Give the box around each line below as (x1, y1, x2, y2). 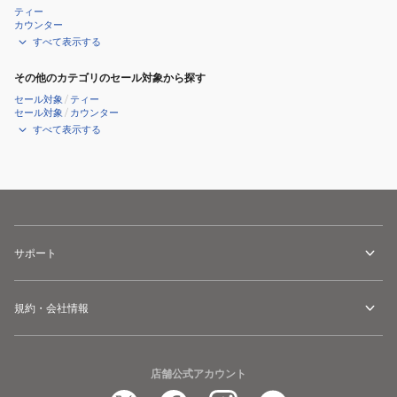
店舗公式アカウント (151, 367, 246, 380)
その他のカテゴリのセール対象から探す (14, 71, 206, 84)
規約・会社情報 (14, 301, 89, 315)
